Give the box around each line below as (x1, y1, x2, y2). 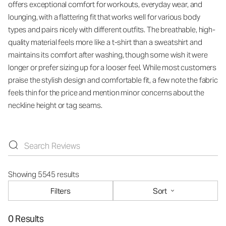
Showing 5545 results (8, 169, 79, 179)
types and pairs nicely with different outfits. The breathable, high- (8, 25, 215, 34)
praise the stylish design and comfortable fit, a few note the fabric (8, 75, 218, 85)
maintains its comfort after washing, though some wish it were (8, 50, 208, 60)
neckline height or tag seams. (8, 100, 102, 110)
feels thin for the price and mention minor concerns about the (8, 88, 204, 97)
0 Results (8, 213, 44, 224)
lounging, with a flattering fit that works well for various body (8, 12, 200, 22)
